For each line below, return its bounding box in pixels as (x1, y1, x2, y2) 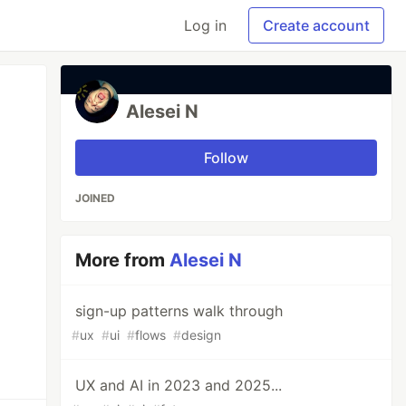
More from (75, 249, 170, 271)
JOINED (75, 191, 116, 205)
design (181, 327, 222, 343)
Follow (204, 149, 249, 167)
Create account (263, 16, 370, 34)
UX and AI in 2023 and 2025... (75, 376, 283, 394)
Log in (184, 16, 227, 34)
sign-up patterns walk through (75, 302, 284, 320)
